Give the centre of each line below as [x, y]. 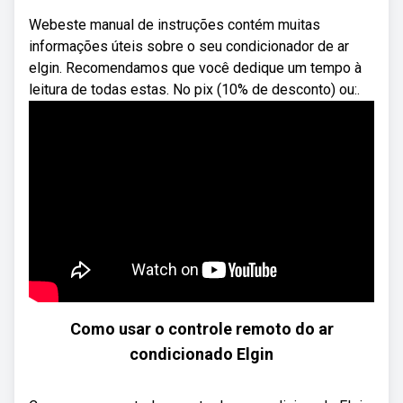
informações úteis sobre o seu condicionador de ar [189, 46]
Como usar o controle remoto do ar [201, 329]
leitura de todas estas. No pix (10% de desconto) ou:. [194, 90]
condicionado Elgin [201, 354]
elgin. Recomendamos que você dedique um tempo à [195, 68]
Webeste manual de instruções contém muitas [175, 25]
